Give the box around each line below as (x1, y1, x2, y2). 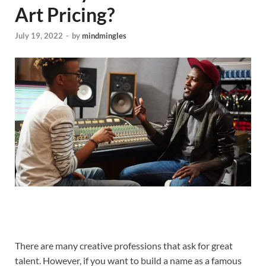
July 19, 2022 (15, 31, 63, 41)
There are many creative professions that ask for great (15, 239, 233, 251)
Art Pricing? (15, 3, 115, 26)
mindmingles (82, 31, 126, 41)
